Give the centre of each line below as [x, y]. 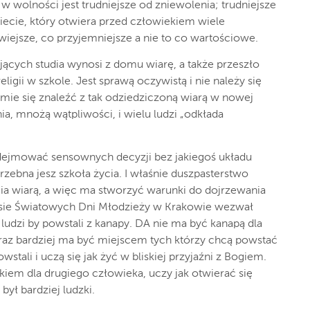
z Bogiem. [241, 257]
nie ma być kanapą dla [208, 224]
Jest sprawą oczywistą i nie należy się [169, 82]
